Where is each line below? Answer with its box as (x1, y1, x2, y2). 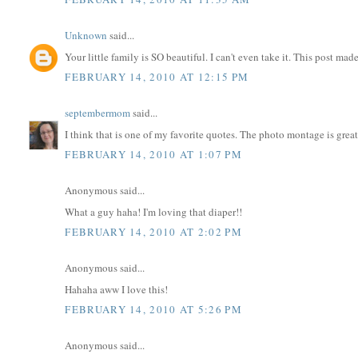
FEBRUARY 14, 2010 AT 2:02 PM (65, 225, 242, 240)
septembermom (65, 105, 131, 121)
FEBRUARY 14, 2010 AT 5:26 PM (65, 302, 242, 317)
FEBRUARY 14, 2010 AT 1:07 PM (65, 147, 242, 162)
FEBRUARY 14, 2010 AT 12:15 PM (65, 70, 249, 85)
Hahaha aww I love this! (65, 281, 169, 296)
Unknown (65, 28, 108, 43)
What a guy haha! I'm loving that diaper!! (65, 204, 243, 219)
